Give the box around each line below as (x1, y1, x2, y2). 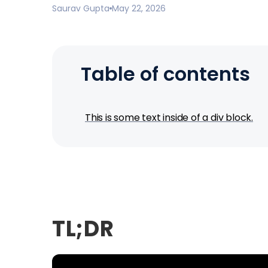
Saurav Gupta (52, 2, 109, 14)
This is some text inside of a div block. (85, 111, 253, 124)
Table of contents (81, 60, 250, 87)
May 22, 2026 (112, 2, 166, 14)
